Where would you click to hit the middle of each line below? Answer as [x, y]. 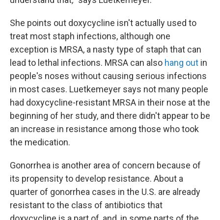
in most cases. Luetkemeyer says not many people [109, 89]
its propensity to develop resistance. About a [96, 179]
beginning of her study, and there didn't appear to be [110, 116]
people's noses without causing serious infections [108, 76]
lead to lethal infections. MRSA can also [87, 63]
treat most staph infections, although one [90, 36]
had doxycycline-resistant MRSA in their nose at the [110, 102]
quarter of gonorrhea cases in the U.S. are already [105, 192]
